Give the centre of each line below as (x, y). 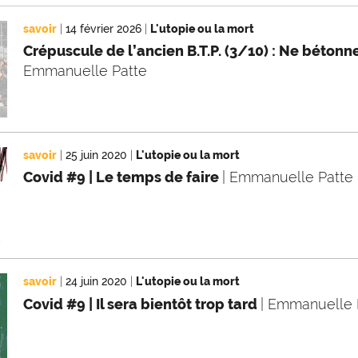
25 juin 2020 (97, 155)
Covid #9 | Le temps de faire (123, 177)
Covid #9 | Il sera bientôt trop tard (142, 304)
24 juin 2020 (97, 282)
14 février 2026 (104, 28)
